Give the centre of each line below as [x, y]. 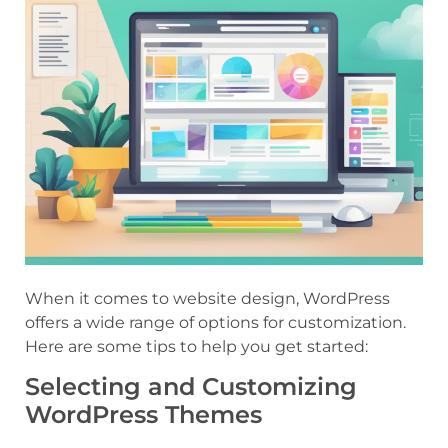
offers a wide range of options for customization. [215, 322]
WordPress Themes [143, 414]
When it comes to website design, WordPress [207, 298]
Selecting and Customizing [191, 386]
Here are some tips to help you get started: [196, 346]
